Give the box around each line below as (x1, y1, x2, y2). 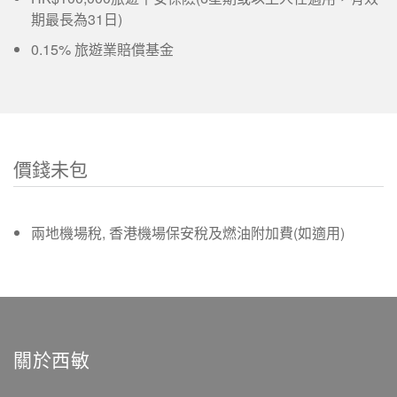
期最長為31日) (31, 9, 122, 30)
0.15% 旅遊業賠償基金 (31, 39, 174, 60)
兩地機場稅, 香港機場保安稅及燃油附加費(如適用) (31, 222, 345, 244)
